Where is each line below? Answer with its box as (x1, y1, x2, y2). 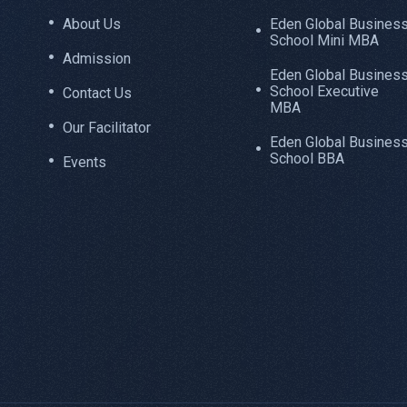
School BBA (269, 150, 344, 168)
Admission (62, 50, 131, 68)
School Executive (269, 83, 379, 101)
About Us (62, 15, 121, 34)
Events (62, 154, 106, 172)
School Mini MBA (269, 32, 379, 50)
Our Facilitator (62, 119, 151, 137)
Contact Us (62, 84, 132, 103)
